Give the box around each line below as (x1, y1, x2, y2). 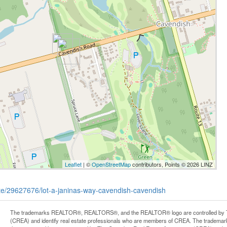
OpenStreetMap (91, 160, 131, 169)
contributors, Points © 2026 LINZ (130, 160, 213, 169)
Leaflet (64, 160, 82, 169)
